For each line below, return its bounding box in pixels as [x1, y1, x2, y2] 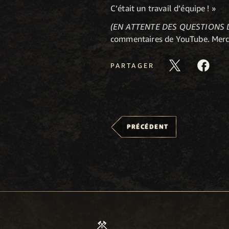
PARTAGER [110, 61, 154, 70]
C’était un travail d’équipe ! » [110, 3, 216, 14]
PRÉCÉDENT [127, 123, 169, 131]
